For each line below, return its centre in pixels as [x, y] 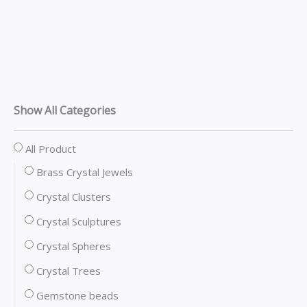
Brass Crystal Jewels [85, 172]
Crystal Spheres [74, 246]
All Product [51, 149]
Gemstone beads [77, 296]
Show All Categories [65, 110]
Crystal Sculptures [79, 222]
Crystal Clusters [74, 197]
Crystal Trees [69, 271]
